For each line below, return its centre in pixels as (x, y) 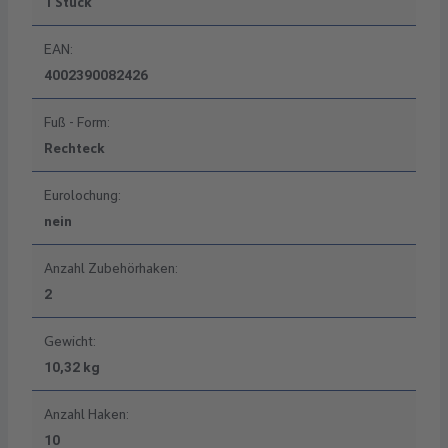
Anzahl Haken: (86, 414)
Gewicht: (70, 341)
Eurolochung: (82, 195)
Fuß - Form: (77, 122)
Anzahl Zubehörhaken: (111, 268)
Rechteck (74, 148)
